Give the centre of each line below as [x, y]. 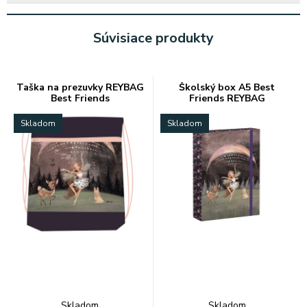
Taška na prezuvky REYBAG [80, 87]
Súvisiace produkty [153, 38]
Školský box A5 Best [227, 87]
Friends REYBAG [227, 98]
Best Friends [80, 98]
